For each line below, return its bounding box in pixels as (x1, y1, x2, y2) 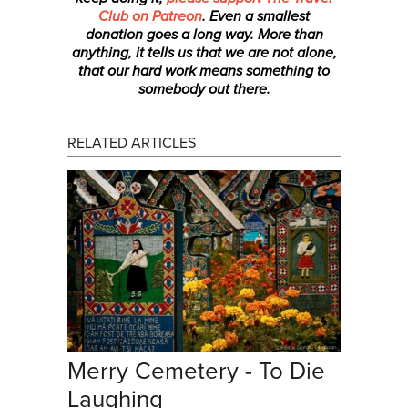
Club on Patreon (98, 7, 202, 26)
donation (85, 25, 143, 45)
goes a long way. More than (142, 25, 323, 45)
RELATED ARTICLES (67, 134, 196, 153)
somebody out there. (138, 80, 270, 99)
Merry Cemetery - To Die (67, 357, 325, 386)
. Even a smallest (202, 7, 310, 26)
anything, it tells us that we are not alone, (71, 44, 337, 63)
